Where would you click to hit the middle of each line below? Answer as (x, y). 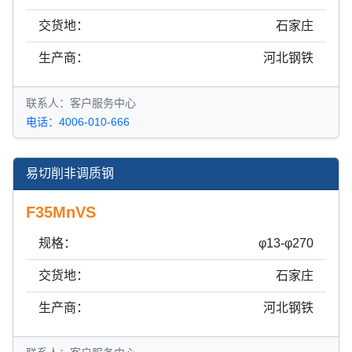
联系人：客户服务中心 (81, 103)
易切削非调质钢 (70, 173)
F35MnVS (61, 212)
